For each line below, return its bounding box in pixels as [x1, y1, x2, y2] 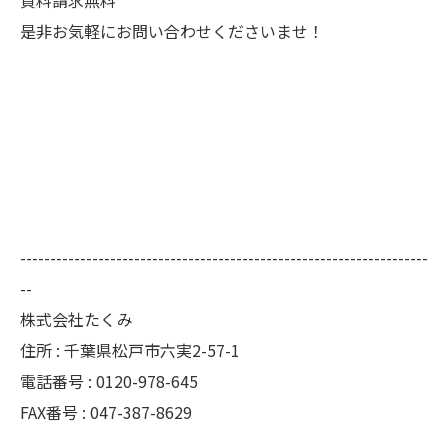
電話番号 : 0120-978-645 [20, 368, 198, 393]
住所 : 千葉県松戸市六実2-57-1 [20, 337, 256, 362]
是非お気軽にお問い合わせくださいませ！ [20, 18, 324, 43]
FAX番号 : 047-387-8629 [20, 399, 192, 424]
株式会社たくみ [20, 306, 133, 331]
